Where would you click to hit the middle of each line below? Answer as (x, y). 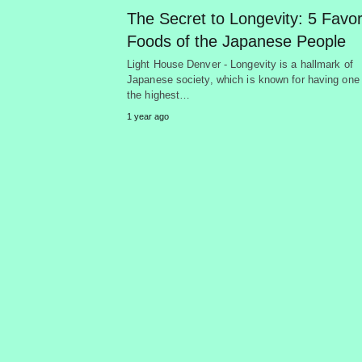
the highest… (159, 95)
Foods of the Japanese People (236, 41)
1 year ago (148, 116)
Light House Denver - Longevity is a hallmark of (240, 64)
